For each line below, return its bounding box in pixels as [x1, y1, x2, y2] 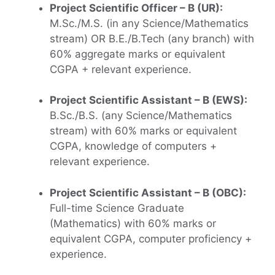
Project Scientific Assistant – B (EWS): [50, 94, 247, 107]
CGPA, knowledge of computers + [50, 140, 217, 153]
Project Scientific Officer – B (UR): [50, 1, 223, 14]
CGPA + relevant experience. [50, 63, 192, 76]
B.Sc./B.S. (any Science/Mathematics [50, 109, 232, 122]
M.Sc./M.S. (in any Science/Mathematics [50, 17, 249, 29]
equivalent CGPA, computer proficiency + [50, 232, 252, 245]
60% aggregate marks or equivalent [50, 47, 225, 60]
